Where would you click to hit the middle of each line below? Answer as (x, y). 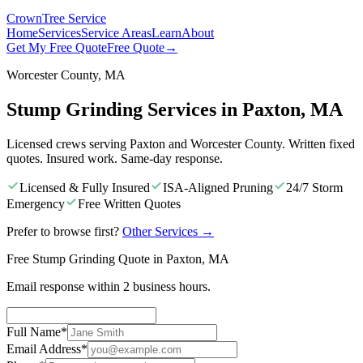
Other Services (160, 231)
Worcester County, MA (66, 75)
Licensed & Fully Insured (85, 187)
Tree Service (74, 18)
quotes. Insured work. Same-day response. (115, 158)
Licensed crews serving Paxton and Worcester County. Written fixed (181, 143)
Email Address (44, 348)
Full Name (34, 331)
